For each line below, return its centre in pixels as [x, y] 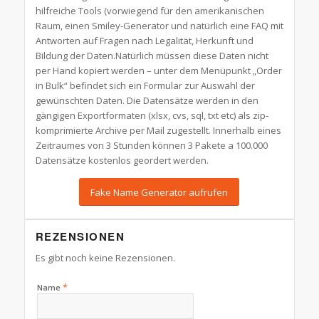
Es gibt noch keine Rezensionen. [105, 258]
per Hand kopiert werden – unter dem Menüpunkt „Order [158, 71]
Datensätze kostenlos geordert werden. [122, 161]
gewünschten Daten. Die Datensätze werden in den [147, 101]
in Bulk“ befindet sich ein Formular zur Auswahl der [145, 86]
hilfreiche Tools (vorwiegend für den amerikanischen [150, 11]
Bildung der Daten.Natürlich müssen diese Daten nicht [152, 56]
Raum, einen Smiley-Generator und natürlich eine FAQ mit [159, 26]
